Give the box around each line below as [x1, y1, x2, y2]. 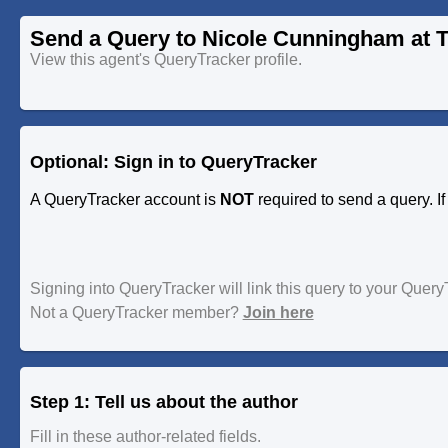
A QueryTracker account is [29, 190, 220, 208]
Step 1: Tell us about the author [29, 392, 298, 413]
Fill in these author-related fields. [29, 428, 261, 446]
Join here [242, 304, 314, 322]
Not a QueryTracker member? [29, 304, 243, 322]
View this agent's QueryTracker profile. [29, 50, 302, 68]
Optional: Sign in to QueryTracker [29, 151, 317, 172]
